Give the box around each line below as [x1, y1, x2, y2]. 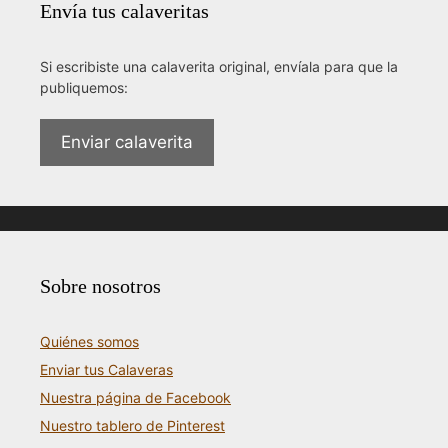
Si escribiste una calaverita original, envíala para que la [40, 58, 398, 76]
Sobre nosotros [40, 275, 161, 298]
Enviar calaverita [61, 132, 193, 153]
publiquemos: [40, 79, 128, 97]
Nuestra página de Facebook [40, 389, 231, 407]
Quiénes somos [40, 333, 139, 351]
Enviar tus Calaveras [40, 361, 173, 379]
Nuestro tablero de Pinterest [40, 417, 225, 435]
